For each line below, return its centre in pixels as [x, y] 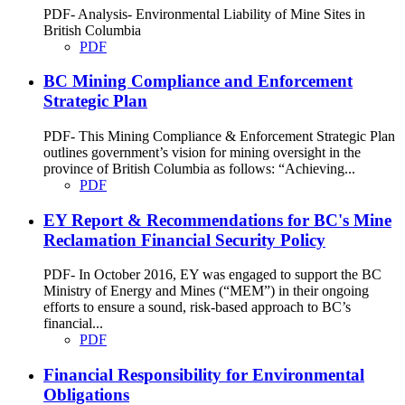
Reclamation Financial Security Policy [184, 240]
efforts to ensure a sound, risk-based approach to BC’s [197, 307]
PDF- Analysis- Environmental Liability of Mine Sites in [204, 14]
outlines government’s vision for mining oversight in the [202, 152]
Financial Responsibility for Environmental [204, 375]
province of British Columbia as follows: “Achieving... [199, 168]
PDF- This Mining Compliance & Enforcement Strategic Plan [219, 136]
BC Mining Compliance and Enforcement [198, 81]
